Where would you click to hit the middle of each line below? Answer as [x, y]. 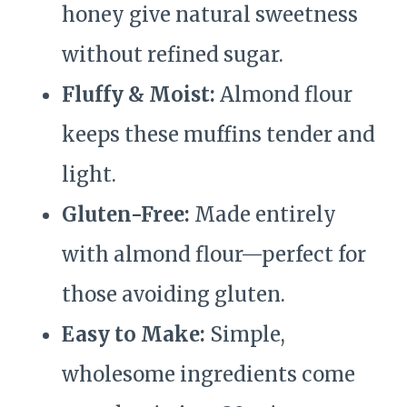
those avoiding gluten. [174, 295]
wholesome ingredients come [208, 375]
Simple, [245, 335]
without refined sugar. [173, 55]
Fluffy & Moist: [139, 95]
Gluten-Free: [126, 215]
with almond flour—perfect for [214, 255]
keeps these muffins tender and [218, 135]
